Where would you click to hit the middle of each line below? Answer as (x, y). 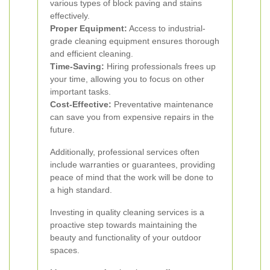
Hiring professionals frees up (160, 66)
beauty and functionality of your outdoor (126, 237)
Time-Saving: (77, 66)
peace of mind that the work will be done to (132, 177)
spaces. (65, 250)
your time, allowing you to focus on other (127, 79)
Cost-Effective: (81, 104)
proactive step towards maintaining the (124, 225)
